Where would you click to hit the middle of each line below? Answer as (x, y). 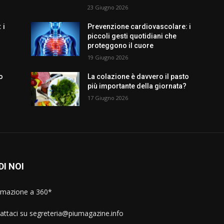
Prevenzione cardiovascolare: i (139, 27)
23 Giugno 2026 (108, 7)
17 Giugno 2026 (108, 98)
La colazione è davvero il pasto (138, 77)
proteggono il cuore (121, 46)
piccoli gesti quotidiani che (132, 36)
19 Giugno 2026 (108, 57)
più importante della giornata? (137, 86)
